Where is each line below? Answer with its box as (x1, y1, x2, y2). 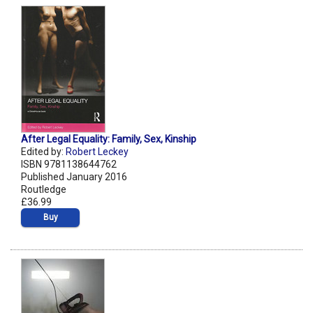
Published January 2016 (21, 171, 127, 183)
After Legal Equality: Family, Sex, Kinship (21, 133, 196, 145)
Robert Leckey (66, 146, 129, 158)
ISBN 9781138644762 (21, 159, 117, 170)
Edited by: (21, 146, 66, 158)
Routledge (21, 184, 66, 196)
